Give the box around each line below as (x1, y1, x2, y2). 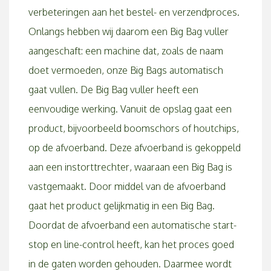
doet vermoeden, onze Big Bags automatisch (28, 64, 223, 76)
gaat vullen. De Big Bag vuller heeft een (28, 83, 198, 96)
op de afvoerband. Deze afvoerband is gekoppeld (28, 142, 241, 154)
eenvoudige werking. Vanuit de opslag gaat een (28, 103, 232, 115)
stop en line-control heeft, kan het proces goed (28, 238, 234, 250)
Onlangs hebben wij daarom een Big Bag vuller (28, 25, 229, 38)
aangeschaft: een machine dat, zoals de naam (28, 45, 223, 57)
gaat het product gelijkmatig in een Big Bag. (28, 200, 215, 212)
